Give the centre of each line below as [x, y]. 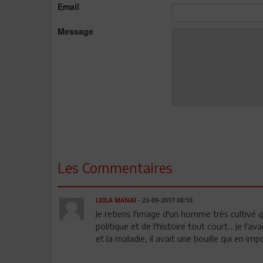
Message [75, 31]
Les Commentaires [115, 167]
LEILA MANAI [116, 200]
